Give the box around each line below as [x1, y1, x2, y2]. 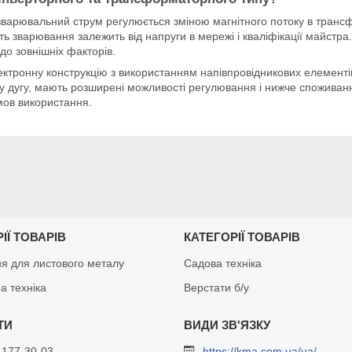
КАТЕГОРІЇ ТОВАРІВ [183, 229, 300, 244]
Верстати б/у [183, 280, 249, 294]
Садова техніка [183, 256, 262, 269]
